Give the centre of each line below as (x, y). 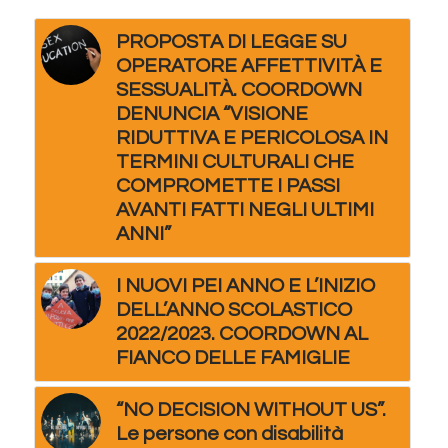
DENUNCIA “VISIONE (211, 114)
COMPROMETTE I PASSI (227, 186)
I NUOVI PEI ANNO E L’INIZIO (245, 286)
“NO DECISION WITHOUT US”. (250, 410)
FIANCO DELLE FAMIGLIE (232, 358)
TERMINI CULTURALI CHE (234, 162)
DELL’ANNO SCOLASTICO (233, 310)
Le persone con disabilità (229, 434)
